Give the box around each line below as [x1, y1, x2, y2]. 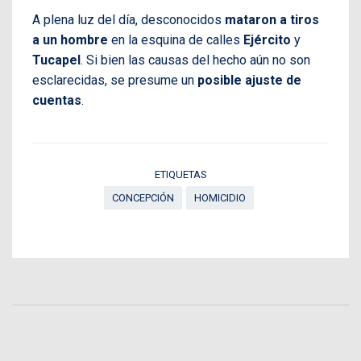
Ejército [243, 32, 291, 48]
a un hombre [32, 32, 108, 48]
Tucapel [32, 52, 81, 68]
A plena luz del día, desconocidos [32, 12, 225, 28]
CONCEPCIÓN [111, 192, 174, 205]
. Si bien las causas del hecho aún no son [81, 52, 310, 68]
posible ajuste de [197, 73, 301, 89]
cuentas [32, 93, 81, 109]
